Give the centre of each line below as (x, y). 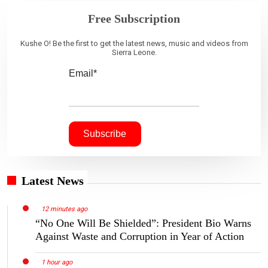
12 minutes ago (64, 209)
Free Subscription (134, 19)
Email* (83, 73)
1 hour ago (57, 262)
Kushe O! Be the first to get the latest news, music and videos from (134, 43)
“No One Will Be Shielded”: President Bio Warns (143, 223)
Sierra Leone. (134, 52)
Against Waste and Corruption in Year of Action (140, 236)
